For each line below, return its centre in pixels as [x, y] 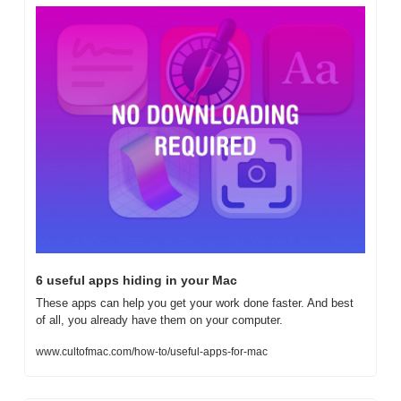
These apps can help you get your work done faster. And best [195, 303]
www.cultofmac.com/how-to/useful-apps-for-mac [152, 351]
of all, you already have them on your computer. [159, 320]
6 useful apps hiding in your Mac [137, 280]
